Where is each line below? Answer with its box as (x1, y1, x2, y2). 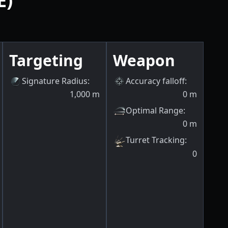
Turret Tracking (126, 134, 185, 146)
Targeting (9, 50, 83, 71)
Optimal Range (126, 105, 183, 117)
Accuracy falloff (126, 75, 185, 87)
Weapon (113, 50, 175, 71)
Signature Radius (22, 75, 88, 87)
